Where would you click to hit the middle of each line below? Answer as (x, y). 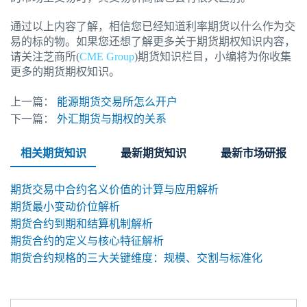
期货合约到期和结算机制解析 (82, 224)
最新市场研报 (254, 153)
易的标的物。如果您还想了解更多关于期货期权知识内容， (153, 42)
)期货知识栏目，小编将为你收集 (213, 57)
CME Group (107, 57)
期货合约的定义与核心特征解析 (87, 241)
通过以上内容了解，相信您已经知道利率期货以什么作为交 (153, 27)
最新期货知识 (153, 153)
